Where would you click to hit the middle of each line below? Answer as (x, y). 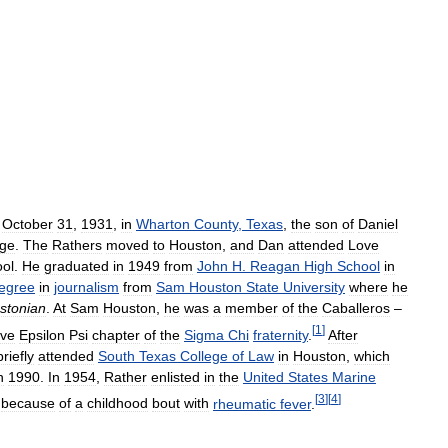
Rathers (77, 245)
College (204, 355)
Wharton (163, 224)
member (251, 308)
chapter (116, 334)
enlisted (175, 376)
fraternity (280, 334)
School (358, 266)
